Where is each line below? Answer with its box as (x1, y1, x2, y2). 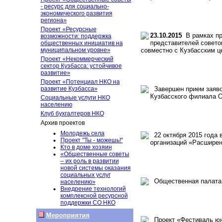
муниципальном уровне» (40, 47, 111, 54)
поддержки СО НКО (60, 199, 115, 206)
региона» (40, 17, 67, 24)
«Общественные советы (60, 151, 129, 158)
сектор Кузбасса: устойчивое (40, 62, 122, 69)
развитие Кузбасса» (40, 85, 98, 92)
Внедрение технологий (60, 185, 126, 192)
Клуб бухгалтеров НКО (40, 110, 104, 117)
